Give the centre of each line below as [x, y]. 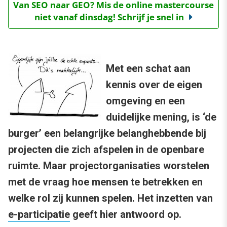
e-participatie [39, 215]
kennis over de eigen [154, 85]
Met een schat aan [148, 69]
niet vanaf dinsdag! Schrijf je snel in [109, 17]
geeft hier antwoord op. [126, 215]
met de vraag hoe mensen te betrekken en [105, 182]
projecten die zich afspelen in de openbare [106, 150]
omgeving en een [145, 101]
